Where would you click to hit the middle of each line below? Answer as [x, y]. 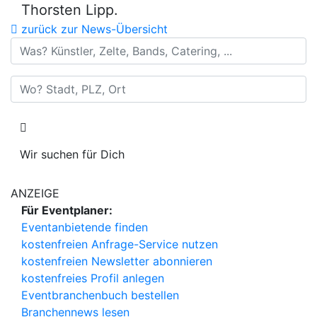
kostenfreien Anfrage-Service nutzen [120, 244]
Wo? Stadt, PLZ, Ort [63, 83]
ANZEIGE [35, 193]
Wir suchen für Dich [72, 154]
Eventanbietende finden [85, 227]
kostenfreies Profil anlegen [93, 278]
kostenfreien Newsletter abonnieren [117, 261]
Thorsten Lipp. [70, 10]
